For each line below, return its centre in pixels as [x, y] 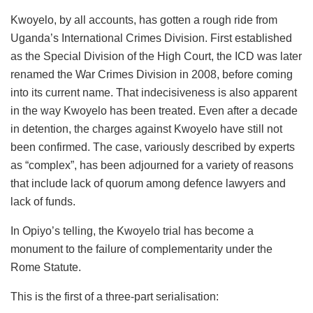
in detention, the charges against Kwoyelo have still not [146, 129]
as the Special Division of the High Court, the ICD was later [156, 56]
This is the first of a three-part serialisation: [115, 296]
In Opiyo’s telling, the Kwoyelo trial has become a [132, 231]
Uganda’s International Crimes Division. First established [151, 38]
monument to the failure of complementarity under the [141, 249]
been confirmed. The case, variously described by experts [153, 147]
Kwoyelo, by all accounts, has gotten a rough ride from [144, 20]
